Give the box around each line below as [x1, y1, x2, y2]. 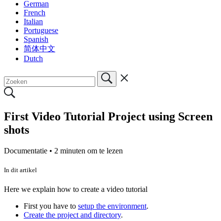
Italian [24, 17, 43, 26]
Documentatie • [4, 146, 54, 155]
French [24, 8, 45, 17]
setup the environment [78, 201, 147, 210]
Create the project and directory [24, 210, 121, 219]
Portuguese [24, 26, 58, 35]
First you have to [24, 201, 78, 210]
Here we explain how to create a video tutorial [4, 184, 147, 193]
